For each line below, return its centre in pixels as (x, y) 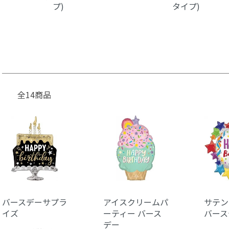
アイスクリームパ (135, 202)
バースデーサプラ (35, 202)
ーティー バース (132, 213)
